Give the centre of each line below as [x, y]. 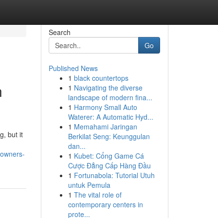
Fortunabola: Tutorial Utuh [114, 175]
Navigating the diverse [108, 88]
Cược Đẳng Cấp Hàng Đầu [109, 165]
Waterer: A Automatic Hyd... [110, 117]
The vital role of [98, 195]
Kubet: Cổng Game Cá [109, 156]
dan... [77, 146]
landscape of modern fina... [110, 97]
